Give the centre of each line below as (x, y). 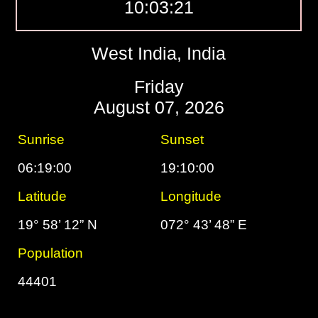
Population (51, 253)
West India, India (159, 53)
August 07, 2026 (159, 107)
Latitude (43, 196)
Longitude (191, 196)
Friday (159, 87)
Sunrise (42, 139)
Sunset (182, 139)
